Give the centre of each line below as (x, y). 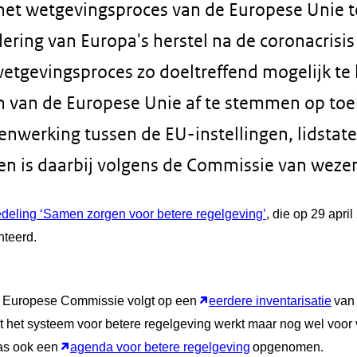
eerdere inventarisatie (270, 301)
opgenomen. (288, 347)
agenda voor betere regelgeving (160, 347)
